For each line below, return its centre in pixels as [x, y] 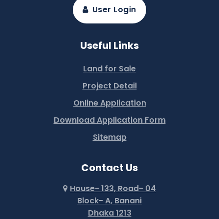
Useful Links [109, 46]
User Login [114, 10]
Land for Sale [109, 69]
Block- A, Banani [109, 201]
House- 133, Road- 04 [113, 189]
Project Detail [109, 86]
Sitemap [109, 137]
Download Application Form [109, 120]
